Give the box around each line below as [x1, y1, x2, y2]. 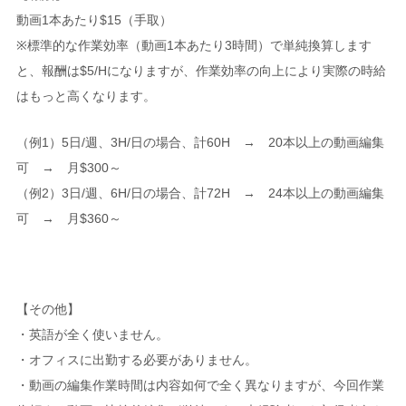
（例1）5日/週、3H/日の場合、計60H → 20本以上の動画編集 [15, 134, 384, 150]
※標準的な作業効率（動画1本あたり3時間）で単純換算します [15, 38, 372, 53]
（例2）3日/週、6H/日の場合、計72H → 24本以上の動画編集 [15, 185, 384, 200]
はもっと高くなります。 [15, 89, 156, 104]
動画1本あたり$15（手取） [15, 13, 172, 28]
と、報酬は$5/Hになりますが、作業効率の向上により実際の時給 [15, 63, 386, 79]
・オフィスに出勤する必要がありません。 [15, 353, 257, 368]
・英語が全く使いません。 [15, 327, 169, 343]
